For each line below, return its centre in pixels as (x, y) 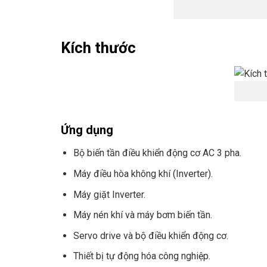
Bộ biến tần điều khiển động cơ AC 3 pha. (157, 153)
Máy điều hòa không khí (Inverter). (143, 174)
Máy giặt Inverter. (109, 194)
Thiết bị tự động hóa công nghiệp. (142, 256)
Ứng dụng (87, 130)
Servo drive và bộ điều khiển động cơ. (150, 235)
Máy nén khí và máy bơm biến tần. (142, 215)
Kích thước (98, 47)
